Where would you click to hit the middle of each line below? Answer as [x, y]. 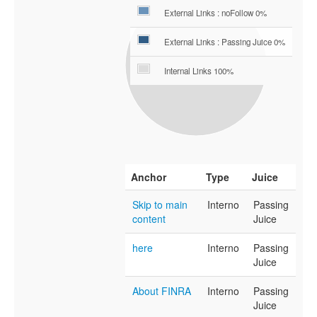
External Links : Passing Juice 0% [225, 42]
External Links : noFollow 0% [215, 13]
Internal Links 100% [199, 71]
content [149, 219]
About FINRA [162, 291]
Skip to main [160, 205]
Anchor [149, 177]
